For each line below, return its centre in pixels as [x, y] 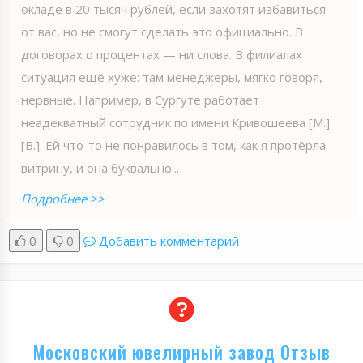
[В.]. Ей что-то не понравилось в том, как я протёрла [173, 145]
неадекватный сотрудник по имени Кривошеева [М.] [175, 122]
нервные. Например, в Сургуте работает [140, 99]
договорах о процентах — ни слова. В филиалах [162, 54]
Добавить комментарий [169, 240]
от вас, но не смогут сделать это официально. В [162, 31]
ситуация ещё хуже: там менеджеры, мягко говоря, [172, 77]
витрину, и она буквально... [100, 167]
